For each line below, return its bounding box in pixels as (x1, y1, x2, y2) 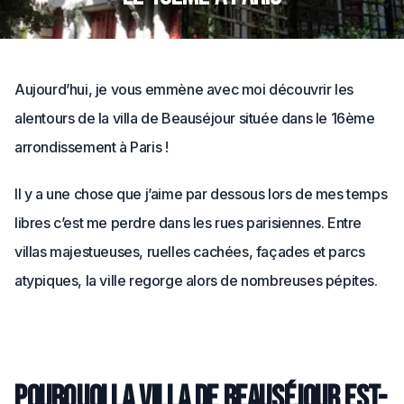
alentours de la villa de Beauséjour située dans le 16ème (14, 109, 375, 127)
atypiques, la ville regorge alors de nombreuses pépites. (14, 271, 378, 289)
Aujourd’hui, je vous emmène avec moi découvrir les (14, 80, 354, 98)
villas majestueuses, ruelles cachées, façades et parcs (14, 243, 365, 261)
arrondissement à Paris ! (14, 138, 169, 156)
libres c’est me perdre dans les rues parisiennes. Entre (14, 214, 363, 232)
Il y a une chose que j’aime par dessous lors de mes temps (14, 185, 388, 203)
